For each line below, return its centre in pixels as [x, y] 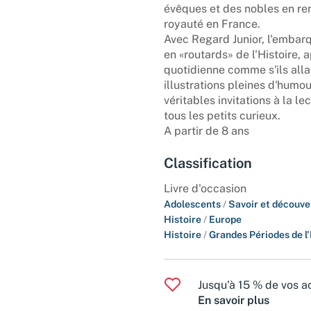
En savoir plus [234, 300]
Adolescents [193, 204]
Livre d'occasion [205, 188]
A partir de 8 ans [207, 131]
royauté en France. [212, 24]
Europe [225, 219]
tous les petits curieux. [222, 115]
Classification [208, 163]
